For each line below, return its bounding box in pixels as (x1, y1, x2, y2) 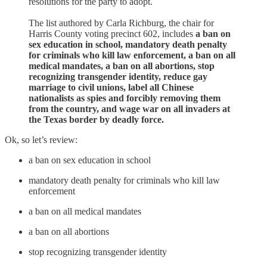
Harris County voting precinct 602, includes (29, 28, 195, 39)
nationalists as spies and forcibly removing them (29, 92, 221, 103)
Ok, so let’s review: (5, 134, 77, 145)
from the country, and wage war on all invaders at (29, 103, 230, 114)
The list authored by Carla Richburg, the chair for (29, 17, 214, 28)
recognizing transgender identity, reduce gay (29, 71, 207, 82)
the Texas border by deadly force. (29, 114, 164, 125)
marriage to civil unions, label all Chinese (29, 82, 194, 92)
